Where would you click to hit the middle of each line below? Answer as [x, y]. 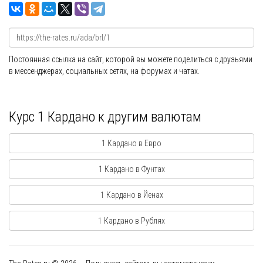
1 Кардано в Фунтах [131, 169]
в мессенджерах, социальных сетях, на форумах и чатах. [104, 71]
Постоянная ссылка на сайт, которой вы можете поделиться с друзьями [131, 60]
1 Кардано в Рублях [131, 221]
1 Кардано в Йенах [131, 195]
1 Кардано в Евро [131, 144]
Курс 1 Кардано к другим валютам [105, 117]
